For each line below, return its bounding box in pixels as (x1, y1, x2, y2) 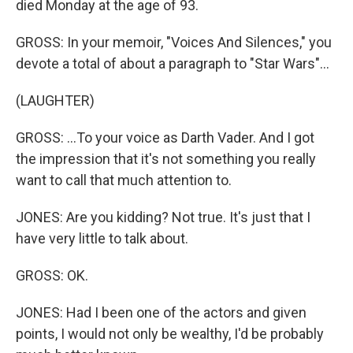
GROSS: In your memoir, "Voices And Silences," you (16, 34, 332, 50)
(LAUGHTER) (16, 92, 95, 109)
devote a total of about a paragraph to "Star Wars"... (16, 55, 329, 72)
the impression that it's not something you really (16, 150, 316, 167)
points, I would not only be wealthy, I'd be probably (16, 325, 324, 342)
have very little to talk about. (16, 230, 188, 247)
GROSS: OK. (16, 267, 88, 284)
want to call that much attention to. (16, 172, 232, 188)
